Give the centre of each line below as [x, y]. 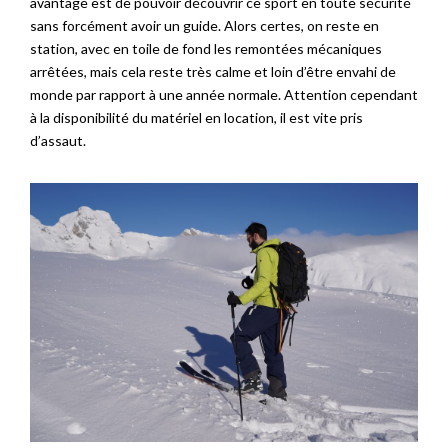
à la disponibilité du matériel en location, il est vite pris [196, 118]
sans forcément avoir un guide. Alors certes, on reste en [204, 26]
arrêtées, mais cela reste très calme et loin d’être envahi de [213, 72]
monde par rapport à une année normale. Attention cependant [224, 95]
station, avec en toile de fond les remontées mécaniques [206, 49]
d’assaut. [58, 141]
